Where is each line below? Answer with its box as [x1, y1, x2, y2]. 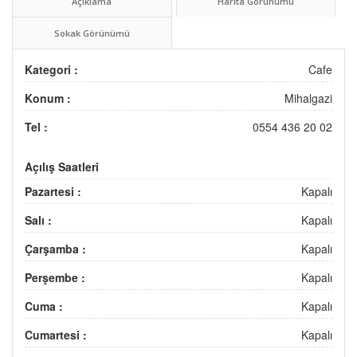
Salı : [25, 212, 52, 229]
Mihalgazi [284, 90, 332, 107]
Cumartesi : [25, 327, 87, 343]
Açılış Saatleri [25, 159, 99, 175]
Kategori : [25, 61, 78, 78]
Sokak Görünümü [53, 27, 130, 40]
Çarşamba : [25, 241, 86, 257]
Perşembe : [25, 269, 85, 286]
